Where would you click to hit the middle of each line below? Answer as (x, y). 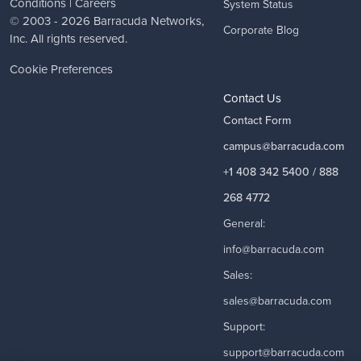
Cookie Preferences (61, 69)
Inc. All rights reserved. (68, 38)
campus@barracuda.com (284, 147)
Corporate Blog (261, 31)
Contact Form (257, 121)
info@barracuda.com (274, 250)
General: (244, 224)
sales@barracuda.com (277, 301)
